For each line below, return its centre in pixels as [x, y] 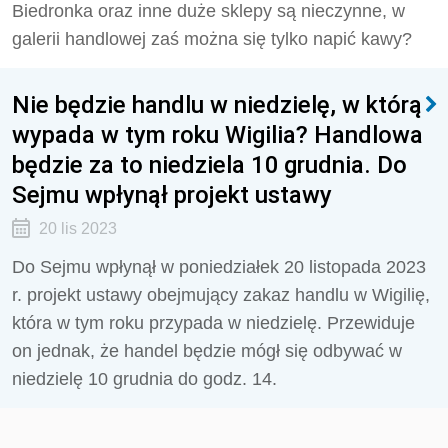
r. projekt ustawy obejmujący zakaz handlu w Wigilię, [221, 295]
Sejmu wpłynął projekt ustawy [172, 194]
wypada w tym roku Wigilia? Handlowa [217, 134]
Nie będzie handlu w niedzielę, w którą [217, 104]
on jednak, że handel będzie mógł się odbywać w [207, 351]
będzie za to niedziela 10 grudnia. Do [209, 164]
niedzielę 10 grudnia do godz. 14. [144, 379]
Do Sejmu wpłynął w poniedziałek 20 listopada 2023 [219, 267]
